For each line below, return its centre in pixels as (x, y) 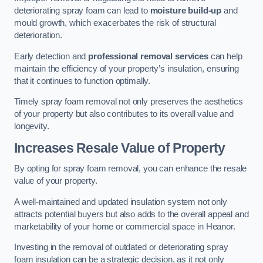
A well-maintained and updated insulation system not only (121, 202)
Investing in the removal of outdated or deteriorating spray (121, 247)
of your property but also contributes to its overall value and (124, 114)
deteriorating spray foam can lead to (82, 11)
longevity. (32, 127)
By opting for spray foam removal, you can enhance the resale (131, 169)
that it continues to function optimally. (82, 81)
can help (225, 56)
